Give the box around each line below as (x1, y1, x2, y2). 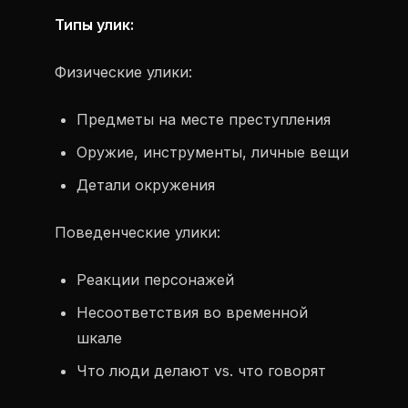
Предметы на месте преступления (76, 110, 331, 128)
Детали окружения (76, 176, 215, 194)
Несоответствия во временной (76, 303, 308, 321)
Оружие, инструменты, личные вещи (76, 143, 349, 161)
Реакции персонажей (76, 270, 234, 289)
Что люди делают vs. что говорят (76, 362, 326, 380)
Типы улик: (55, 15, 134, 34)
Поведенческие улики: (55, 223, 220, 241)
